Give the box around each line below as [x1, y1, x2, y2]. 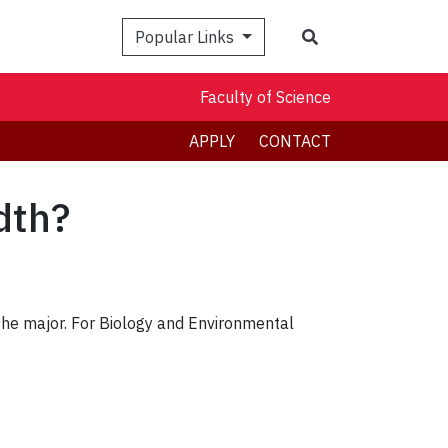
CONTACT [259, 131, 331, 152]
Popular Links [135, 26, 239, 47]
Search [317, 25, 367, 46]
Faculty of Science [200, 87, 331, 108]
